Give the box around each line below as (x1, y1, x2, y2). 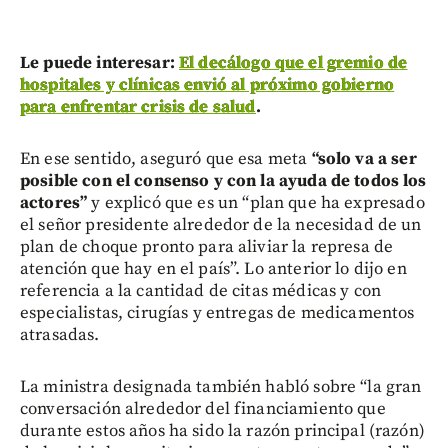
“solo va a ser (311, 148, 417, 171)
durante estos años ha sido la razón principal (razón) (20, 420, 425, 443)
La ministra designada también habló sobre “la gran (20, 376, 422, 399)
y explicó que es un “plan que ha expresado (87, 192, 425, 215)
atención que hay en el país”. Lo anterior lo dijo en (20, 258, 407, 281)
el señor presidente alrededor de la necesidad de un (20, 214, 422, 237)
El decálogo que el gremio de (179, 52, 408, 75)
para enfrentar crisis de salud (20, 96, 256, 119)
